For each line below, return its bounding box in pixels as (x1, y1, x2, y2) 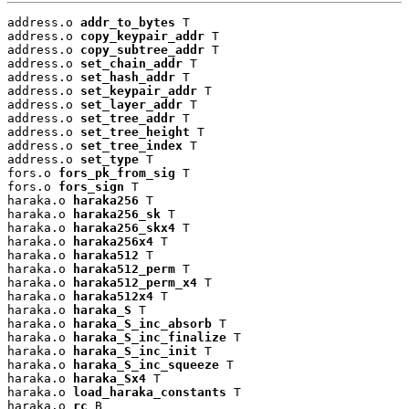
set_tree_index (80, 138, 183, 152)
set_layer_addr (80, 97, 183, 111)
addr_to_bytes (80, 15, 175, 29)
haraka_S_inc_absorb (73, 316, 212, 330)
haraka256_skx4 (73, 220, 175, 235)
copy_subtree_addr (80, 42, 204, 57)
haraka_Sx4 (73, 371, 146, 385)
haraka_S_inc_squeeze (73, 357, 219, 372)
